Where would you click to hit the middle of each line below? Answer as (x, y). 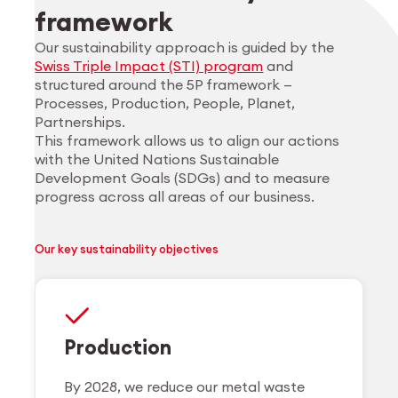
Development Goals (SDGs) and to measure (183, 177)
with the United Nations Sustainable (157, 159)
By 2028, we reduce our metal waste (185, 386)
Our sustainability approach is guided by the (185, 47)
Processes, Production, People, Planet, (165, 103)
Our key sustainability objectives (127, 249)
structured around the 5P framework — (164, 84)
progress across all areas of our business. (175, 196)
